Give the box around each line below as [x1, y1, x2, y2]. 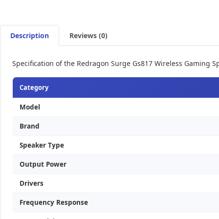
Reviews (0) [69, 31, 108, 40]
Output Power [20, 160, 66, 169]
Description [10, 31, 49, 40]
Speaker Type [20, 141, 64, 150]
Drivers [20, 179, 44, 188]
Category [20, 83, 48, 92]
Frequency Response [20, 198, 88, 207]
